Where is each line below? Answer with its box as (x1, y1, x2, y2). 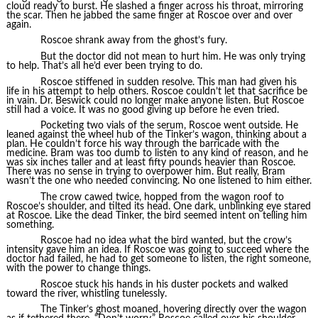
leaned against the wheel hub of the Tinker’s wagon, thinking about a (6, 130, 307, 141)
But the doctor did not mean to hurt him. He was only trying (40, 51, 305, 62)
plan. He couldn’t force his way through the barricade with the (6, 139, 279, 150)
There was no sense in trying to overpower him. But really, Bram (6, 167, 285, 177)
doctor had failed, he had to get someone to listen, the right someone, (6, 254, 311, 265)
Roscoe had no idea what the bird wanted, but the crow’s (40, 236, 292, 246)
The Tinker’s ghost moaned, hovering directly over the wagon (40, 305, 307, 315)
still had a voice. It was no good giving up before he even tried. (6, 104, 279, 115)
